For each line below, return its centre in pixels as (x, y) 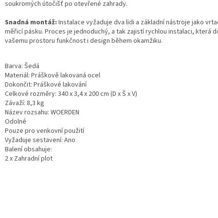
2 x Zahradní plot (29, 158)
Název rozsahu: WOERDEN (42, 112)
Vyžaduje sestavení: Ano (40, 140)
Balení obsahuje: (28, 149)
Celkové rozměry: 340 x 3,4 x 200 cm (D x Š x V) (71, 94)
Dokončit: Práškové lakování (46, 84)
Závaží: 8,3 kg (25, 103)
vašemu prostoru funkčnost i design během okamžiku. (84, 41)
